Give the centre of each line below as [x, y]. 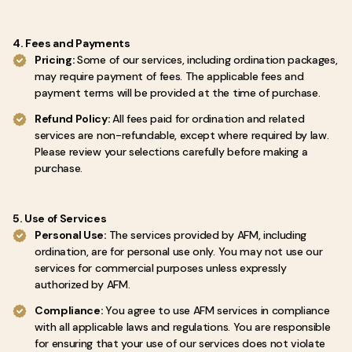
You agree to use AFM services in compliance [218, 310]
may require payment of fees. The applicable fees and [169, 76]
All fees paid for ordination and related [209, 119]
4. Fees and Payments [71, 43]
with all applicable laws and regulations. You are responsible [183, 327]
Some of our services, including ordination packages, [207, 60]
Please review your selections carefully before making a [171, 152]
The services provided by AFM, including [208, 235]
